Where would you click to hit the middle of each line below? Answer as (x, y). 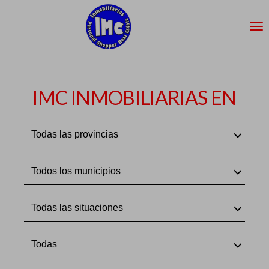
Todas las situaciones (77, 207)
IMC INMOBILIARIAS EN (134, 98)
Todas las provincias (75, 134)
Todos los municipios (76, 171)
